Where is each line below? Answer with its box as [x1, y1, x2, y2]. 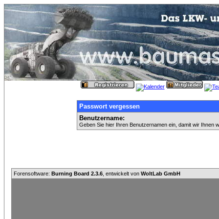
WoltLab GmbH [141, 171, 180, 176]
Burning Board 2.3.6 [51, 171, 103, 176]
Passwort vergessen [79, 103, 140, 110]
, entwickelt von [103, 171, 141, 176]
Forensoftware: [14, 171, 51, 176]
